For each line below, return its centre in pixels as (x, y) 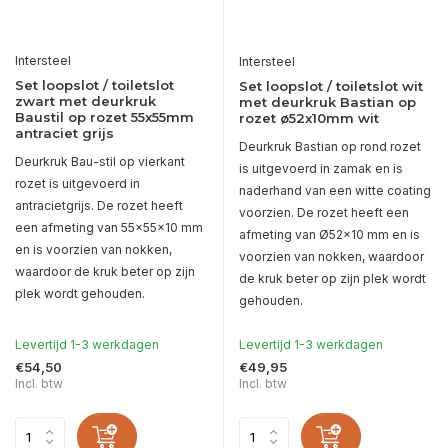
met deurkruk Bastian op (327, 102)
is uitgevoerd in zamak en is (321, 169)
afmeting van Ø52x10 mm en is (329, 235)
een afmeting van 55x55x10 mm (109, 228)
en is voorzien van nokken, (93, 250)
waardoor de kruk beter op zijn (105, 272)
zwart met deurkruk (85, 101)
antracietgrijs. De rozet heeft (99, 206)
